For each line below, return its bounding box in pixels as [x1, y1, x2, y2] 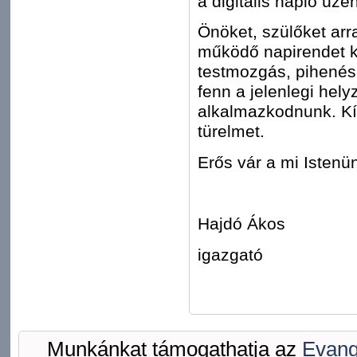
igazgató [198, 245, 263, 264]
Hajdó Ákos [198, 214, 285, 233]
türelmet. [198, 122, 265, 141]
